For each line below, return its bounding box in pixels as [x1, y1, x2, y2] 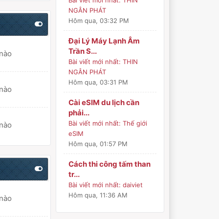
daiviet [123, 181, 143, 189]
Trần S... [68, 46, 97, 56]
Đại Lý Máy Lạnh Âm [68, 36, 140, 45]
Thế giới [123, 119, 148, 127]
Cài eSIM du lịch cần [68, 98, 140, 107]
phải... [68, 108, 90, 117]
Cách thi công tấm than [68, 159, 151, 169]
